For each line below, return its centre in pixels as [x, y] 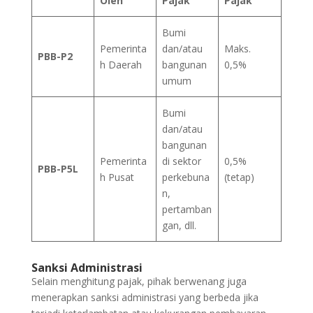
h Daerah [121, 64]
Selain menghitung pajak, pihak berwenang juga [139, 281]
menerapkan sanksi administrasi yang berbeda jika [145, 297]
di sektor [182, 161]
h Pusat [117, 177]
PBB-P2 [55, 56]
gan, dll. [179, 225]
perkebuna [186, 177]
